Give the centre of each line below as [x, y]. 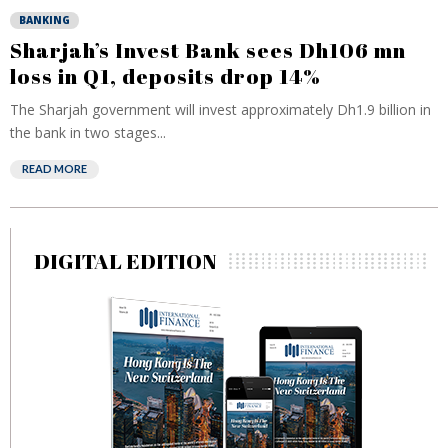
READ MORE [54, 168]
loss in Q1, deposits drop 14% [165, 76]
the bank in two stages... [88, 132]
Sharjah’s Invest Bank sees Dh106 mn [208, 50]
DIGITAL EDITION [125, 261]
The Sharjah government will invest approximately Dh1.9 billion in [220, 109]
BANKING [44, 20]
